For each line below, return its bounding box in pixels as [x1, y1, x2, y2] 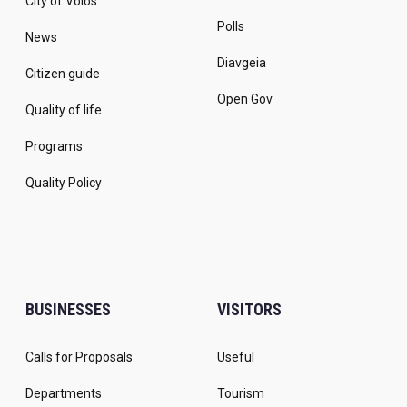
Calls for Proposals [25, 350, 133, 365]
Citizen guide [25, 66, 100, 82]
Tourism [217, 386, 264, 402]
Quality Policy [25, 175, 102, 191]
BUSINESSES [25, 300, 111, 320]
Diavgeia [217, 55, 266, 71]
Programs [25, 139, 83, 154]
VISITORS [217, 300, 282, 320]
